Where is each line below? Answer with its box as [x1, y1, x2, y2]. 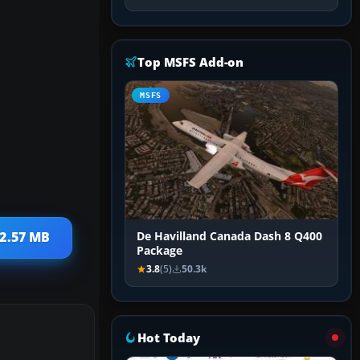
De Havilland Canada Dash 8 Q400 [137, 229, 322, 244]
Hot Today [137, 329, 200, 346]
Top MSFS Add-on [137, 54, 244, 71]
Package [137, 243, 182, 259]
